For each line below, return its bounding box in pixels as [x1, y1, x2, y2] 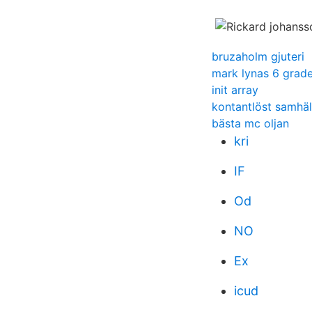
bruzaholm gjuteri [212, 49, 304, 63]
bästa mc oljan [212, 116, 289, 130]
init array [212, 83, 258, 97]
